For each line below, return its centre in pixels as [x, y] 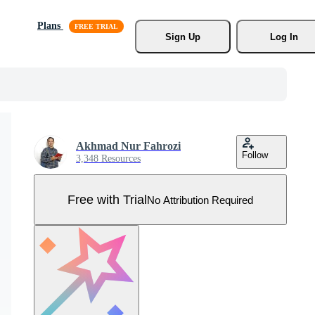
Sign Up [182, 37]
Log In [284, 37]
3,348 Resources [108, 159]
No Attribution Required [200, 200]
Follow [255, 155]
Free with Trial [107, 199]
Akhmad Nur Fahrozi [128, 146]
